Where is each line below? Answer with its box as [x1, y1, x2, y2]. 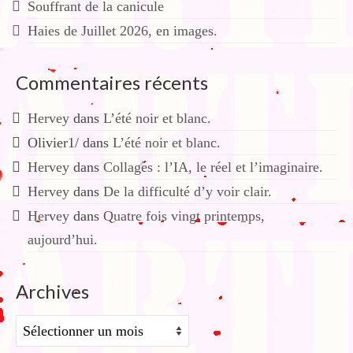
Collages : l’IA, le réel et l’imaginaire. [103, 159, 323, 175]
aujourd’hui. [28, 232, 98, 247]
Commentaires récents [16, 71, 208, 94]
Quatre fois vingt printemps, [103, 208, 265, 224]
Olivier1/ [28, 135, 79, 150]
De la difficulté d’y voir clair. [103, 184, 272, 199]
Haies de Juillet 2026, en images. [28, 23, 217, 39]
